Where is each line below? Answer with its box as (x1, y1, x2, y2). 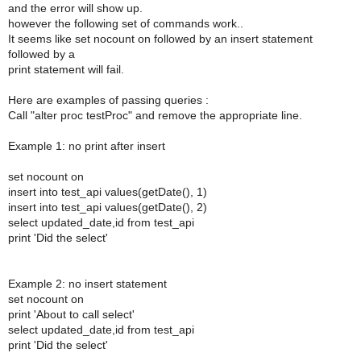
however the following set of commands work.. (8, 17, 243, 30)
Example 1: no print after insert (8, 139, 165, 152)
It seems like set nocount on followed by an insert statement (8, 32, 313, 45)
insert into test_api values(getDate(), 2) (8, 201, 207, 214)
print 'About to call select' (8, 308, 135, 321)
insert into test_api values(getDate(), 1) (8, 185, 207, 198)
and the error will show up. (8, 2, 143, 15)
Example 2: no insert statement (8, 277, 167, 290)
